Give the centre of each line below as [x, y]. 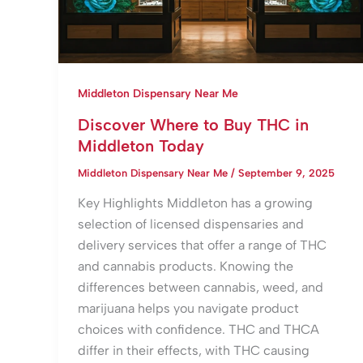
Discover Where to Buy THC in [193, 124]
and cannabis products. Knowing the [186, 267]
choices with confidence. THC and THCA [199, 330]
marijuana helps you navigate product [188, 309]
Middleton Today [141, 145]
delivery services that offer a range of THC [202, 246]
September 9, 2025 [286, 173]
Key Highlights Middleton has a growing [195, 203]
